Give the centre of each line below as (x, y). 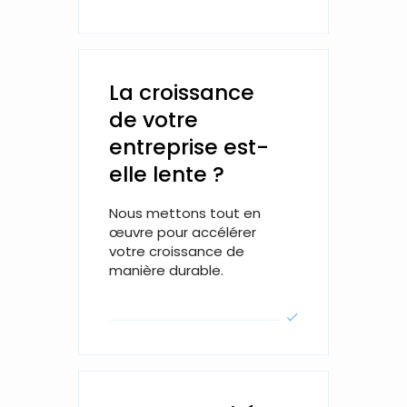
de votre (153, 120)
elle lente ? (166, 175)
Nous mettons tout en (184, 213)
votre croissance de (176, 251)
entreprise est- (189, 148)
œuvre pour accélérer (182, 232)
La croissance (181, 93)
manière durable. (166, 270)
